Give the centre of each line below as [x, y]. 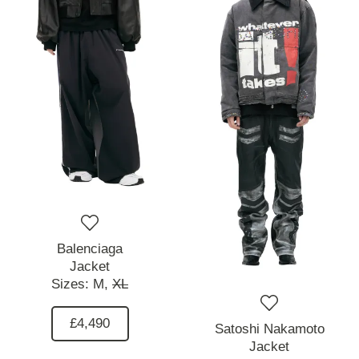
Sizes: [72, 284]
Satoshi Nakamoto [269, 329]
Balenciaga [90, 248]
